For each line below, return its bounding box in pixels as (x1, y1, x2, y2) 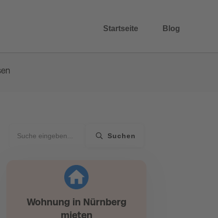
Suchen (108, 132, 136, 140)
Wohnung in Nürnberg (26, 197, 127, 207)
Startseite (103, 24, 138, 33)
